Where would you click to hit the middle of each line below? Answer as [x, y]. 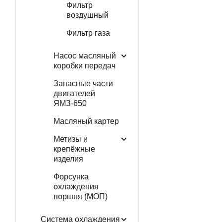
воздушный [87, 15]
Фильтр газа [88, 33]
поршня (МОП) [80, 196]
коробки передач [84, 65]
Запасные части [83, 83]
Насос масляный [84, 55]
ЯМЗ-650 [70, 103]
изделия [68, 159]
